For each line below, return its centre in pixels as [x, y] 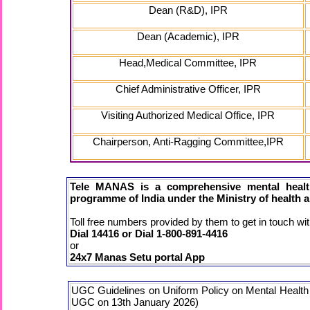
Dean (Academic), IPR [188, 36]
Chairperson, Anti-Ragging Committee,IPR [188, 142]
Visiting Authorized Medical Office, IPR [188, 115]
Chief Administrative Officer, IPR [188, 89]
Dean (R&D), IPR [188, 10]
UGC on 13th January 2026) [135, 302]
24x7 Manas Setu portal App [138, 257]
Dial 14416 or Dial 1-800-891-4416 [149, 234]
